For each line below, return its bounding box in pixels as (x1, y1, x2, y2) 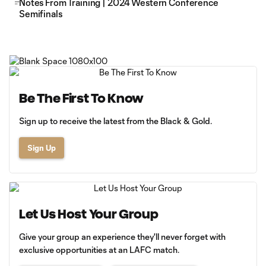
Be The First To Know (19, 91, 144, 106)
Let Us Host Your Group (19, 207, 159, 221)
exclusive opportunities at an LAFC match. (19, 245, 179, 255)
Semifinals (19, 8, 62, 20)
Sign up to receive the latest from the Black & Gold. (19, 116, 212, 126)
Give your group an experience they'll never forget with (19, 232, 226, 242)
